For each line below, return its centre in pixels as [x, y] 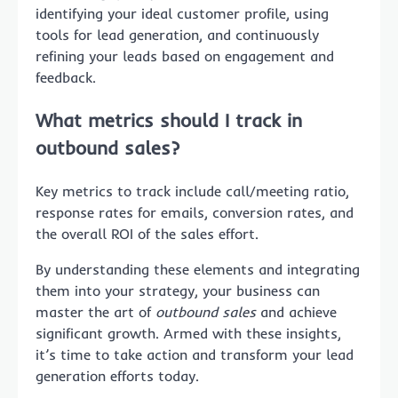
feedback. [66, 78]
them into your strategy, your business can [178, 290]
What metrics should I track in [169, 119]
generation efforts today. [117, 375]
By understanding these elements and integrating [198, 269]
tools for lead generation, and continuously [177, 35]
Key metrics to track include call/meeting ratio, [192, 191]
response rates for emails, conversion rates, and [195, 212]
